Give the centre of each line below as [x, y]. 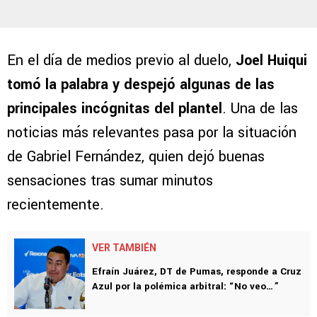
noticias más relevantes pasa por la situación [152, 133]
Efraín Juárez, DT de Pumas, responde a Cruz [197, 272]
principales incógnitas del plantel [115, 109]
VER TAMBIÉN [124, 248]
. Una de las [260, 109]
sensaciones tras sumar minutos [110, 181]
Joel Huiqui [271, 61]
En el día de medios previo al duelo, [121, 61]
